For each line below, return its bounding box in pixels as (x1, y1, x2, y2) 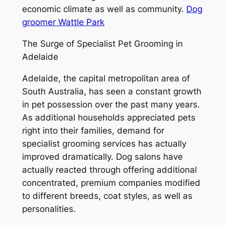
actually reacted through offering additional (22, 164, 197, 175)
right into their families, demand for (22, 125, 164, 136)
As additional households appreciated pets (22, 112, 195, 123)
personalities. (22, 203, 76, 214)
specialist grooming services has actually (22, 138, 186, 149)
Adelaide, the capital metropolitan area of (22, 73, 190, 83)
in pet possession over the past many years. (22, 99, 200, 109)
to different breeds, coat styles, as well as (22, 190, 192, 201)
